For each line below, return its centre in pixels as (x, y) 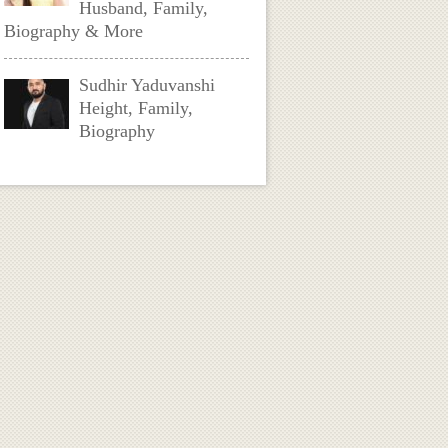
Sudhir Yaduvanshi (147, 85)
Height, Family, (136, 108)
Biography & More (74, 31)
